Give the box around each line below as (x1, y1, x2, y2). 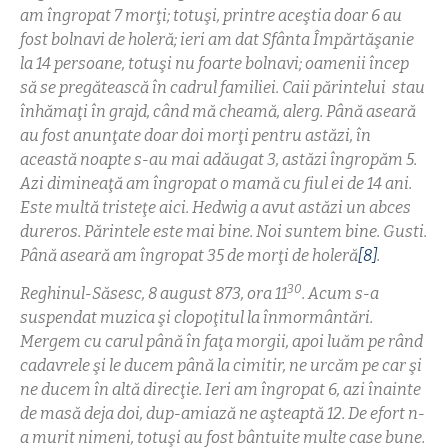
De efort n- (348, 404, 425, 424)
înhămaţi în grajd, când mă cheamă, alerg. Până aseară (20, 101, 416, 121)
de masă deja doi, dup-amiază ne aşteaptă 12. (20, 404, 348, 424)
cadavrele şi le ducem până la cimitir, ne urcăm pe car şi (20, 356, 422, 376)
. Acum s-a (302, 284, 379, 304)
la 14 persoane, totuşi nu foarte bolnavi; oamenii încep (20, 53, 409, 73)
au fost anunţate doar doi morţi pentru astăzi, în (20, 125, 371, 145)
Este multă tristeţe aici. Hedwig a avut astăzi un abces (20, 197, 411, 217)
